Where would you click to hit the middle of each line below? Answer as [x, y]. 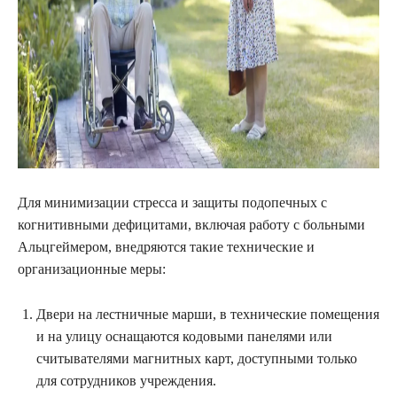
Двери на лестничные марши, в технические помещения [208, 315]
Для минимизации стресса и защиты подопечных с [172, 203]
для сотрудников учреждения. [126, 381]
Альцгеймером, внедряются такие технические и [166, 247]
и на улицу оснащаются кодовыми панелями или [184, 337]
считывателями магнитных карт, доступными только [197, 359]
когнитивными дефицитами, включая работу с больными [191, 225]
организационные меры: [92, 269]
